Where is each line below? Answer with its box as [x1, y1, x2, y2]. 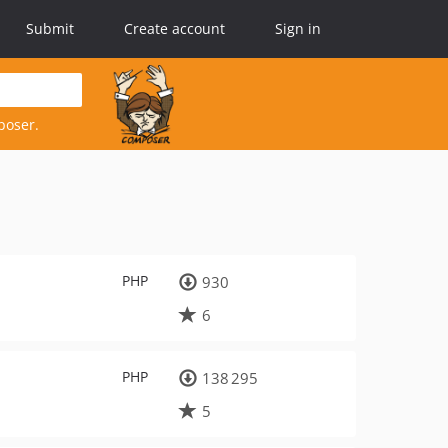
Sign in [275, 19, 321, 38]
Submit [26, 19, 74, 38]
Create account [124, 19, 225, 38]
